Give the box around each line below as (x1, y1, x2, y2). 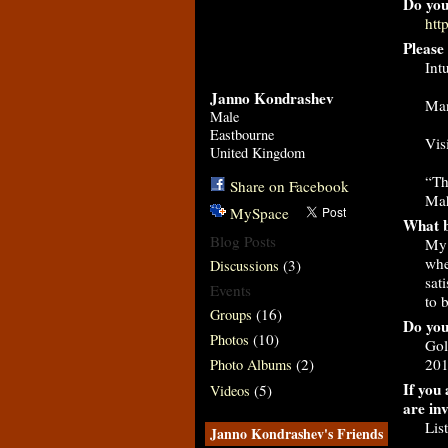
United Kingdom (209, 143, 305, 162)
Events (209, 280, 251, 301)
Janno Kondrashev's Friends (209, 422, 383, 444)
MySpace (229, 202, 289, 223)
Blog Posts (209, 230, 276, 251)
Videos (209, 380, 250, 400)
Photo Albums (209, 355, 292, 375)
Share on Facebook (229, 175, 349, 196)
